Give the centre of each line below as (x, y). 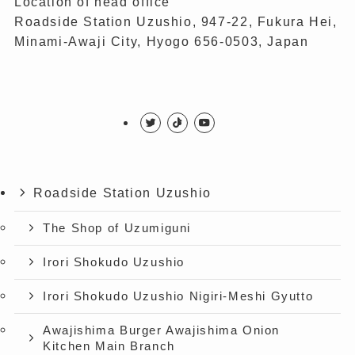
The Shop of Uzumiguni (117, 229)
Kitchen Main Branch (109, 346)
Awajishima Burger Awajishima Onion (162, 330)
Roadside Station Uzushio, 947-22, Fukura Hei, (176, 21)
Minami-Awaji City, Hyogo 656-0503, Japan (161, 41)
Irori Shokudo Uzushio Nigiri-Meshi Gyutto (178, 296)
